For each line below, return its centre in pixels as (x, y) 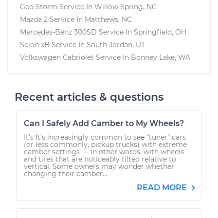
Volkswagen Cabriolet (57, 57)
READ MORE (163, 187)
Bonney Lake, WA (161, 57)
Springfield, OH (160, 32)
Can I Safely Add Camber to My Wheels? (104, 123)
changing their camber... (65, 173)
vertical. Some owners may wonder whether (99, 166)
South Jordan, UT (116, 45)
